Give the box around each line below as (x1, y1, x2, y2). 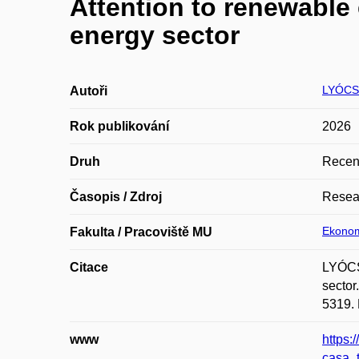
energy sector (70, 21, 240, 50)
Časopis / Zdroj (70, 190, 162, 204)
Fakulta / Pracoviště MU (70, 225, 212, 239)
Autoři (70, 84, 107, 98)
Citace (70, 260, 108, 274)
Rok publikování (70, 119, 169, 133)
